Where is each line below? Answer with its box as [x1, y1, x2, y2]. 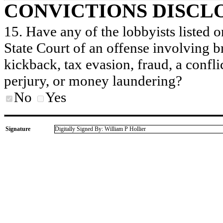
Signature [5, 125, 30, 133]
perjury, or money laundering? [4, 73, 182, 89]
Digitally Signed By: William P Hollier [55, 125, 146, 133]
